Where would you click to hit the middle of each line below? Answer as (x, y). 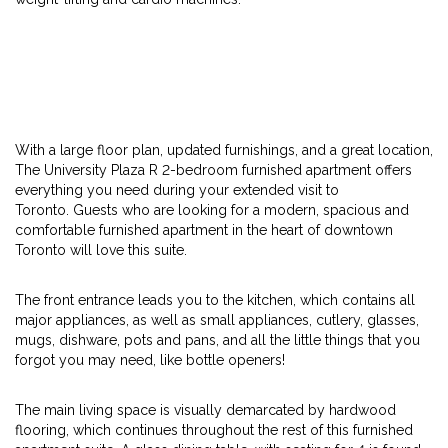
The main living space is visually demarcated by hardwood (205, 410)
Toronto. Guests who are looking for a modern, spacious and (212, 210)
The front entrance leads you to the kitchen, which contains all (215, 300)
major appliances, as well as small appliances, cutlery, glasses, (217, 320)
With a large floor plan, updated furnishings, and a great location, (224, 150)
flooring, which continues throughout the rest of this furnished (214, 430)
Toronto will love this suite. (101, 250)
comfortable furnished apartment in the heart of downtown (204, 230)
